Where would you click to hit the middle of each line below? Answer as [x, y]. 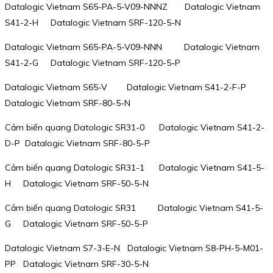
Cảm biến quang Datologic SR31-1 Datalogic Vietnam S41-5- [135, 167]
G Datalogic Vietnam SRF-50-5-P [76, 223]
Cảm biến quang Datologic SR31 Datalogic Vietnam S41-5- [134, 207]
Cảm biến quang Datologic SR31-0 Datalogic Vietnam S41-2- [135, 127]
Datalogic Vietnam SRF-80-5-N [68, 103]
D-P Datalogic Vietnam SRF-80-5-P [77, 143]
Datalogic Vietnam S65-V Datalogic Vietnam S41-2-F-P [127, 87]
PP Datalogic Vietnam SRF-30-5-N [77, 264]
